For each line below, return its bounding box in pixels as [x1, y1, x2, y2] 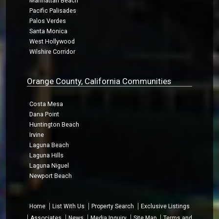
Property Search [91, 203, 134, 210]
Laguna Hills [29, 152, 64, 159]
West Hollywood [29, 38, 75, 45]
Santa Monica [29, 27, 68, 35]
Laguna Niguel [29, 162, 69, 170]
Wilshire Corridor [29, 48, 76, 56]
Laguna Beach [29, 141, 69, 149]
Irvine [29, 131, 44, 139]
